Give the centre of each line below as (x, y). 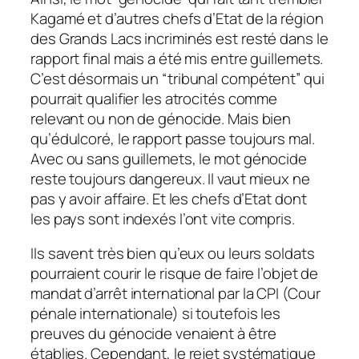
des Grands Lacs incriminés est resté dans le (179, 38)
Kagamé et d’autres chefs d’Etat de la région (177, 18)
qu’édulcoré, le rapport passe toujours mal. (173, 138)
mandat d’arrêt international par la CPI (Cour (175, 294)
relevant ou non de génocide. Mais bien (161, 118)
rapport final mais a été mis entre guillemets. (177, 58)
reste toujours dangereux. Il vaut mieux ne (170, 178)
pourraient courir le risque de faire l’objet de (175, 274)
